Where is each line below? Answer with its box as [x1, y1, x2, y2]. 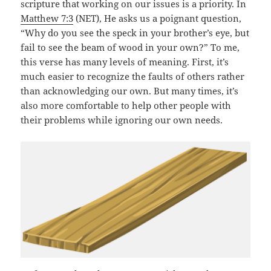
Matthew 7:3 [21, 12, 74, 25]
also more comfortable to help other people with [21, 99, 232, 112]
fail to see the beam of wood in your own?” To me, [21, 41, 240, 54]
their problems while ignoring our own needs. [21, 114, 223, 126]
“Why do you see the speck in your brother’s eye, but [21, 27, 250, 39]
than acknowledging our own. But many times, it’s [21, 85, 239, 97]
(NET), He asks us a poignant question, [73, 12, 242, 25]
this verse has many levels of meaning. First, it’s [21, 56, 229, 68]
